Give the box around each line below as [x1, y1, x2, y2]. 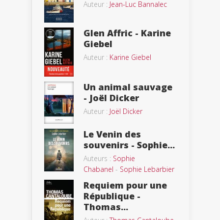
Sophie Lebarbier [120, 165, 174, 174]
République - [83, 190, 140, 202]
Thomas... [83, 201, 128, 213]
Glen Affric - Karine [83, 27, 171, 39]
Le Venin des [83, 128, 141, 140]
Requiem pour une [83, 179, 167, 192]
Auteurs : [83, 154, 113, 164]
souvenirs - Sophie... [83, 139, 175, 151]
